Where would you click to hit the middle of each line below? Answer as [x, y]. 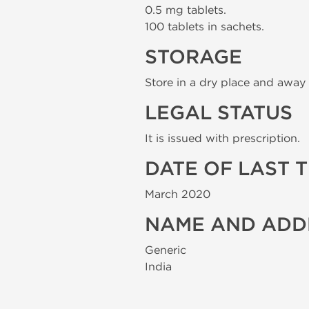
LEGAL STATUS [219, 113]
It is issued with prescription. [222, 138]
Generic [166, 250]
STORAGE [193, 57]
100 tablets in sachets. [205, 27]
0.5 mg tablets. [186, 10]
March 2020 [178, 194]
